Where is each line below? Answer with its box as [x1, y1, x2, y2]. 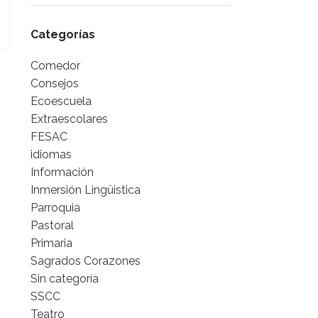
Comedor [30, 59, 80, 72]
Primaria [30, 236, 72, 250]
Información [30, 165, 94, 179]
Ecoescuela [30, 94, 92, 108]
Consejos [30, 77, 79, 90]
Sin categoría [30, 272, 99, 285]
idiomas [30, 148, 72, 161]
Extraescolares [30, 112, 108, 126]
